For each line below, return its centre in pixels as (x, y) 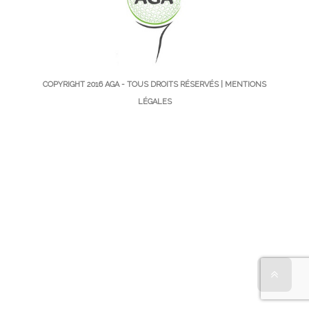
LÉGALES (154, 101)
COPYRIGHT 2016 (74, 84)
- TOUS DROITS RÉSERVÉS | (172, 84)
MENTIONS (246, 84)
